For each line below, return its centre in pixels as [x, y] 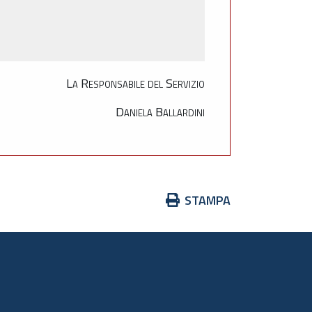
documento [180, 237]
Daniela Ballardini [160, 111]
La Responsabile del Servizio [135, 84]
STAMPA [208, 201]
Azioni [167, 200]
